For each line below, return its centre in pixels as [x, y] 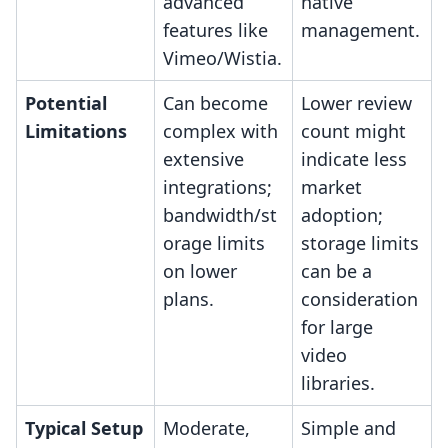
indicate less [354, 159]
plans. [188, 299]
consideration [359, 299]
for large [337, 327]
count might [353, 131]
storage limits [360, 243]
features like [215, 30]
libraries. [338, 383]
